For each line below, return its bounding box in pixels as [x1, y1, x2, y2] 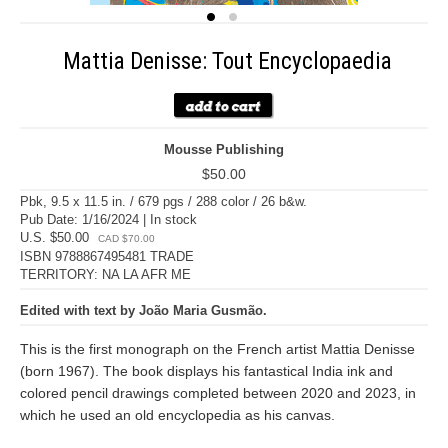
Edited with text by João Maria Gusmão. [20, 303, 267, 318]
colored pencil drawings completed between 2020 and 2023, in [20, 385, 416, 401]
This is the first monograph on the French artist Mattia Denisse [20, 341, 415, 357]
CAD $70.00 [98, 233, 155, 244]
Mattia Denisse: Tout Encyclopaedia [62, 48, 392, 75]
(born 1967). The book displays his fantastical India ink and [20, 363, 393, 379]
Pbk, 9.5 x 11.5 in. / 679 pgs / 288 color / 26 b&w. [20, 194, 307, 209]
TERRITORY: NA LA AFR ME [20, 267, 191, 282]
